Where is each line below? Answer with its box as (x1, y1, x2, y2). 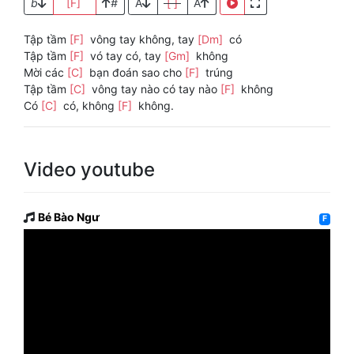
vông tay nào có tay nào (88, 82, 220, 96)
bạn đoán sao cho (86, 66, 185, 80)
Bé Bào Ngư (38, 210, 100, 224)
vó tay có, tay (87, 49, 164, 63)
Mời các (24, 66, 67, 80)
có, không (60, 99, 118, 113)
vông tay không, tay (87, 32, 198, 47)
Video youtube (24, 158, 155, 182)
